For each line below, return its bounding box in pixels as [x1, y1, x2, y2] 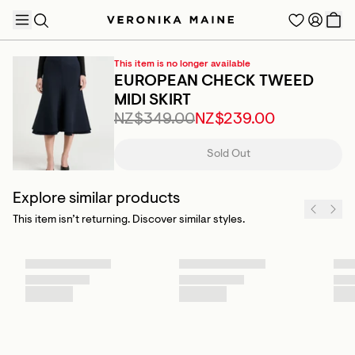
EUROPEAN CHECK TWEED [114, 74, 314, 90]
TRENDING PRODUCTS [13, 123, 129, 134]
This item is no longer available [114, 59, 250, 69]
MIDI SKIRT [114, 93, 191, 109]
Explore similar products [13, 191, 180, 207]
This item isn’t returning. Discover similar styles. [13, 215, 245, 226]
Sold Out [206, 149, 250, 160]
